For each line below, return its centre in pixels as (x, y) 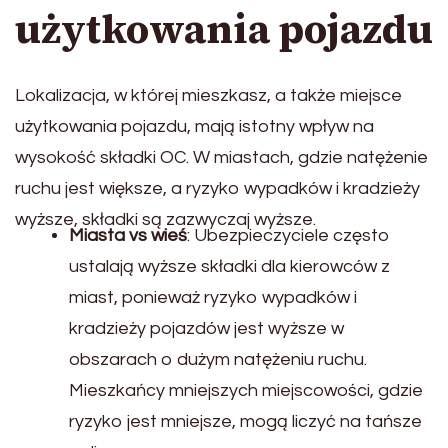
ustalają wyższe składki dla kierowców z (229, 267)
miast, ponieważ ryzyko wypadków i (213, 298)
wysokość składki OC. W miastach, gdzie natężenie (221, 158)
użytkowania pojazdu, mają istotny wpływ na (194, 127)
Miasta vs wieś (128, 236)
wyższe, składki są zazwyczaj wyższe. (165, 220)
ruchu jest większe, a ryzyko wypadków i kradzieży (217, 189)
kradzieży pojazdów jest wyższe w (206, 329)
